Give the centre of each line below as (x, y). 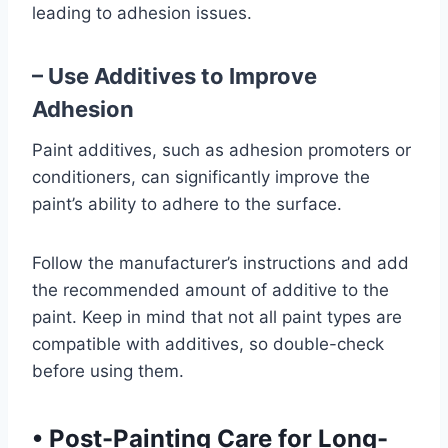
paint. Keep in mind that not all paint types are (217, 317)
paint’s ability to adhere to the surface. (187, 204)
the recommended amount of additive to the (210, 290)
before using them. (108, 371)
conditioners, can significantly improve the (201, 177)
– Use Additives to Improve (174, 76)
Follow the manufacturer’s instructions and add (220, 263)
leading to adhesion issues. (142, 13)
